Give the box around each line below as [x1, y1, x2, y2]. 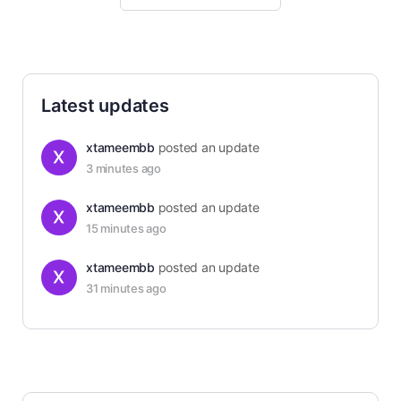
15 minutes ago [86, 221, 166, 235]
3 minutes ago [86, 161, 161, 175]
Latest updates [41, 95, 169, 116]
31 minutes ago [86, 281, 166, 295]
